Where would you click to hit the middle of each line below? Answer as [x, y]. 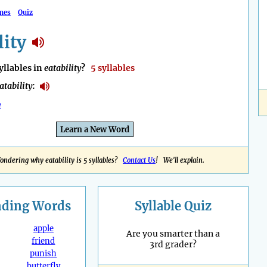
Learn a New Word [95, 130]
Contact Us [139, 161]
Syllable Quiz [173, 206]
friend [44, 241]
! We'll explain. [180, 161]
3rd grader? [173, 245]
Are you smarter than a [173, 234]
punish [44, 254]
